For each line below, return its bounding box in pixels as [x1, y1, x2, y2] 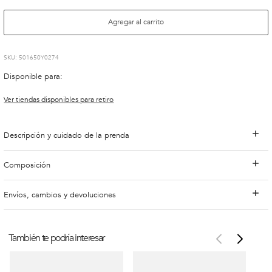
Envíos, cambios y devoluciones [4, 189, 117, 200]
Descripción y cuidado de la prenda [4, 129, 130, 141]
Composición [4, 159, 51, 171]
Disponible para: [4, 70, 63, 82]
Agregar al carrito [108, 17, 164, 27]
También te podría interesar [8, 231, 104, 245]
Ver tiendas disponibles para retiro [4, 95, 114, 105]
